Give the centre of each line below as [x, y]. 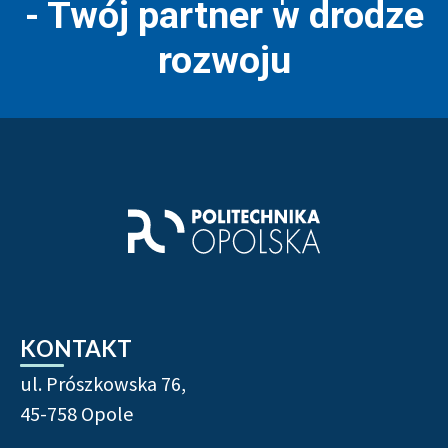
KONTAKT [76, 349]
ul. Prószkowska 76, [103, 384]
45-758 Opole [77, 414]
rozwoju [224, 60]
